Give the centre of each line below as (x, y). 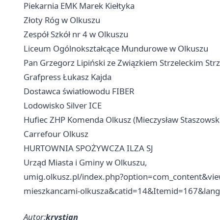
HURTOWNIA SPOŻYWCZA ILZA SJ (88, 148)
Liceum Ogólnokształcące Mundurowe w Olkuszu (116, 48)
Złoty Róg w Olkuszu (62, 20)
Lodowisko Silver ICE (63, 105)
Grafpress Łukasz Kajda (68, 77)
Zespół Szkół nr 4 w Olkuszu (76, 34)
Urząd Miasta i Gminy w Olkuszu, (85, 162)
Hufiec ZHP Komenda (65, 120)
